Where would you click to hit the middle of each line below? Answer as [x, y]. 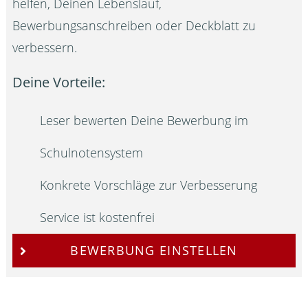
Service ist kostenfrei [98, 217]
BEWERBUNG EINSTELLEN [154, 251]
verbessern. [45, 47]
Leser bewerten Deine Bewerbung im [144, 120]
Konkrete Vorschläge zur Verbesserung [149, 185]
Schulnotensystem [92, 152]
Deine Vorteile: [59, 82]
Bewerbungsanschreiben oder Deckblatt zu [134, 25]
